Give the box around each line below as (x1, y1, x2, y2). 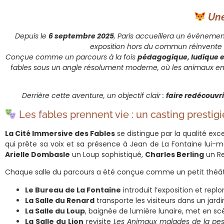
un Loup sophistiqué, (70, 149, 145, 159)
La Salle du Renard (25, 195, 94, 205)
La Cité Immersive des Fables (5, 128, 115, 138)
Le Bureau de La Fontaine (25, 184, 121, 195)
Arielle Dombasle (5, 149, 70, 159)
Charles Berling (145, 149, 204, 159)
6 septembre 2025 (48, 31, 114, 41)
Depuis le (14, 31, 48, 41)
